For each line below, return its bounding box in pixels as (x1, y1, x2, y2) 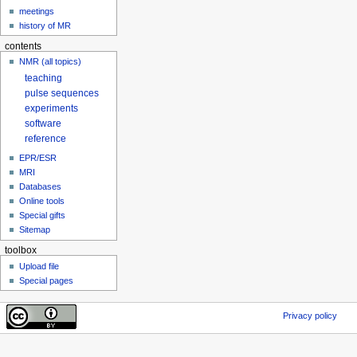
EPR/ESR (19, 153, 57, 163)
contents (4, 41, 41, 51)
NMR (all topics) (19, 57, 82, 67)
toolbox (4, 245, 37, 256)
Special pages (19, 275, 74, 285)
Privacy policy (283, 310, 338, 320)
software (25, 118, 62, 130)
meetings (19, 6, 55, 16)
